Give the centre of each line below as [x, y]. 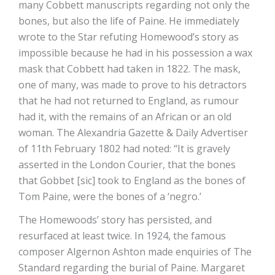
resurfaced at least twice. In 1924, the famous [122, 236]
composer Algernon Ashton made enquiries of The [135, 252]
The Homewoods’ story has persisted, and [115, 220]
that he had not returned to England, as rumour [129, 101]
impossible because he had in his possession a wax [135, 53]
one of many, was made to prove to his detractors [133, 85]
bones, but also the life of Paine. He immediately [129, 21]
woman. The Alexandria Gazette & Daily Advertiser [133, 133]
